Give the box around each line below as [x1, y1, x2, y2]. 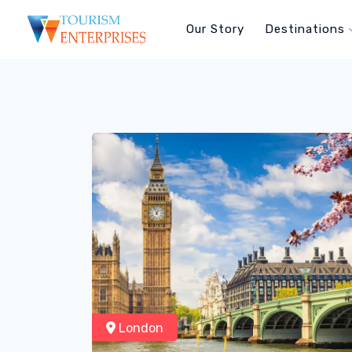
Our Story [186, 22, 245, 36]
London [115, 321, 163, 335]
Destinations [265, 22, 350, 36]
